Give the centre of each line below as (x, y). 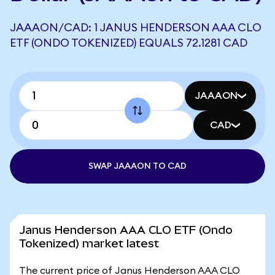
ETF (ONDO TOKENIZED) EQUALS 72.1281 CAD (129, 43)
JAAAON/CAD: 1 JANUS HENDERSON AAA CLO (136, 28)
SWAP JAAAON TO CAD (137, 166)
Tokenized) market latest (89, 243)
